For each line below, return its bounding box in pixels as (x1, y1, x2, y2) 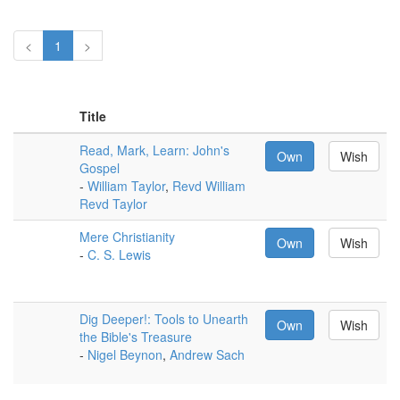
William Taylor (87, 177, 165, 195)
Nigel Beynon (87, 346, 162, 363)
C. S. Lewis (87, 246, 151, 263)
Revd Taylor (79, 195, 147, 212)
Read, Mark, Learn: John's (79, 141, 229, 159)
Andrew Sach (170, 346, 245, 363)
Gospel (79, 159, 120, 177)
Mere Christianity (79, 228, 175, 246)
